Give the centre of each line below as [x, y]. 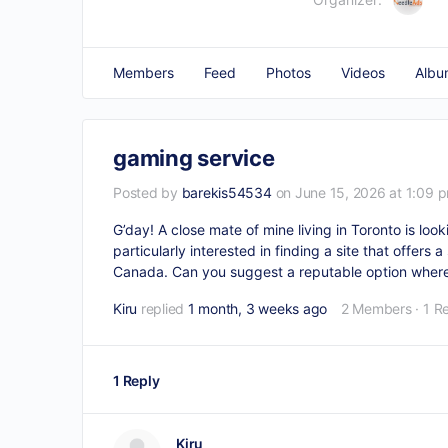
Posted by [147, 192]
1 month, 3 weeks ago [257, 308]
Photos [288, 72]
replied [164, 308]
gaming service [194, 158]
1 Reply [136, 380]
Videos [363, 72]
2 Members [376, 308]
